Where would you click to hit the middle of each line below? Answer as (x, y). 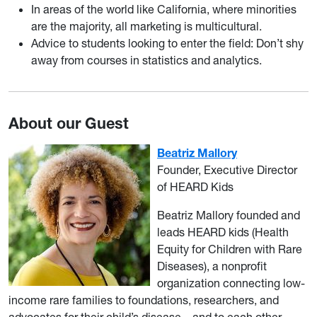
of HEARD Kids (195, 187)
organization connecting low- (231, 283)
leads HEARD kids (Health (223, 232)
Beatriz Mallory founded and (229, 215)
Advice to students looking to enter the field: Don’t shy (167, 43)
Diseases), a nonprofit (212, 266)
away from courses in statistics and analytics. (146, 60)
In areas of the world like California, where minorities (164, 9)
